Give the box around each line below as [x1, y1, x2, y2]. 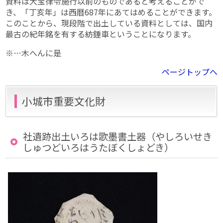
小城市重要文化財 [22, 93, 106, 109]
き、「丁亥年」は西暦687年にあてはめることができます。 [5, 6, 217, 18]
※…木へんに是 [5, 47, 62, 59]
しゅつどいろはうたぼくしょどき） [23, 140, 174, 154]
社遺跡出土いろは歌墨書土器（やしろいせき [23, 129, 213, 143]
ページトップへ [161, 66, 218, 78]
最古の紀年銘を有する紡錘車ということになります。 [5, 28, 196, 40]
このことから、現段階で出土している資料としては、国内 [5, 17, 213, 29]
